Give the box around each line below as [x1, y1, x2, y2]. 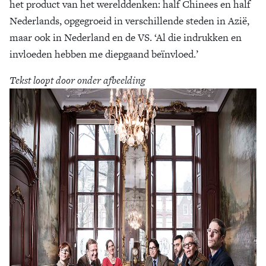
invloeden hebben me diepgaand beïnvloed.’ [9, 47, 201, 61]
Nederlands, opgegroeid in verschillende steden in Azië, [9, 14, 249, 28]
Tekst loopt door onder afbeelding [9, 73, 145, 87]
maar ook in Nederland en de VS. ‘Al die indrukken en [9, 30, 242, 45]
